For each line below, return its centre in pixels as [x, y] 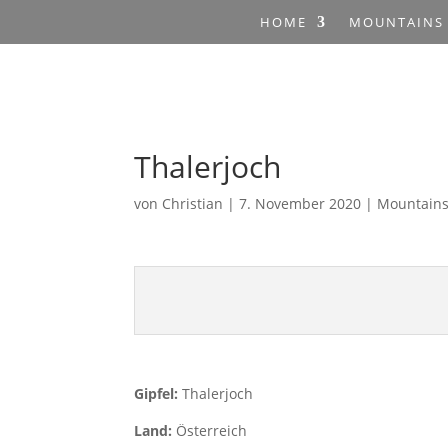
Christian [193, 203]
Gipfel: [158, 393]
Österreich [212, 430]
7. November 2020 [300, 203]
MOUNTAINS [396, 22]
